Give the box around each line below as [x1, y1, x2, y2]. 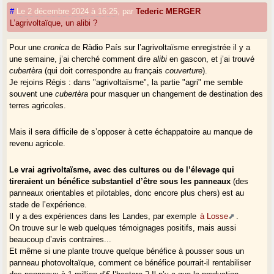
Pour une [9, 42, 44, 52]
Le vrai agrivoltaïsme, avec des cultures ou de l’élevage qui [9, 165, 235, 174]
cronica [43, 42, 70, 52]
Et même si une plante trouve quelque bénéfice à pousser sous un [9, 246, 245, 256]
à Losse [200, 211, 229, 221]
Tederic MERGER [136, 6, 201, 16]
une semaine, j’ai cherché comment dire [9, 54, 154, 64]
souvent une [9, 89, 56, 98]
